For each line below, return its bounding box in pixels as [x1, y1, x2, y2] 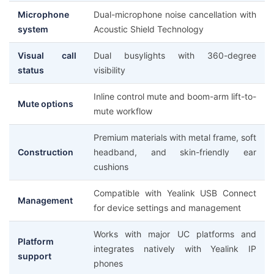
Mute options [18, 98, 73, 109]
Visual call [18, 50, 76, 61]
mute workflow [94, 106, 152, 116]
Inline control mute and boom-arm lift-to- [94, 91, 256, 102]
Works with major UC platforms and [94, 229, 256, 239]
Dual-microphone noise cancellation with [94, 9, 256, 20]
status [18, 65, 44, 75]
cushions [94, 161, 128, 172]
